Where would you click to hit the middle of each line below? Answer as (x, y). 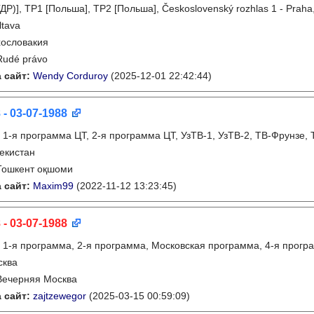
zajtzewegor (60, 296)
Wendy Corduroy (70, 76)
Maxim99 (53, 186)
